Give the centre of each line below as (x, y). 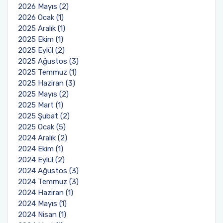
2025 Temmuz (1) (47, 72)
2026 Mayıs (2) (43, 6)
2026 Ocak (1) (41, 17)
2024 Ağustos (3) (48, 171)
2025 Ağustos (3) (48, 61)
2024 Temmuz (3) (48, 182)
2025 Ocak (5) (42, 127)
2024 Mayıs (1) (42, 204)
